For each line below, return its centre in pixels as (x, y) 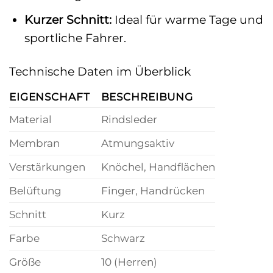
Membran (34, 143)
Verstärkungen (47, 167)
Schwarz (123, 238)
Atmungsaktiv (137, 143)
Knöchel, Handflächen (158, 167)
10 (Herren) (129, 262)
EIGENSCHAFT (50, 97)
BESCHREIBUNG (147, 97)
